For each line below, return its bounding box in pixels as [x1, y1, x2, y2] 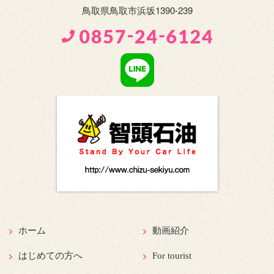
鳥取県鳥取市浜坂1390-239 [81, 4, 193, 17]
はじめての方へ [18, 251, 83, 261]
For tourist [152, 251, 191, 261]
